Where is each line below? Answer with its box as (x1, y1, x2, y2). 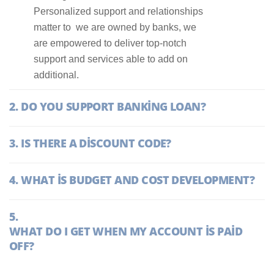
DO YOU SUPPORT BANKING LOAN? (21, 99, 206, 114)
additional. (34, 70, 79, 80)
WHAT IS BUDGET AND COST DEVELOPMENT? (21, 172, 254, 187)
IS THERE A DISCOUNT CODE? (21, 136, 171, 150)
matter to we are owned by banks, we (34, 22, 196, 32)
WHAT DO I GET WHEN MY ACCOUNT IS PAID (9, 224, 243, 239)
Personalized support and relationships (34, 6, 203, 17)
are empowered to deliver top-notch (34, 38, 187, 48)
